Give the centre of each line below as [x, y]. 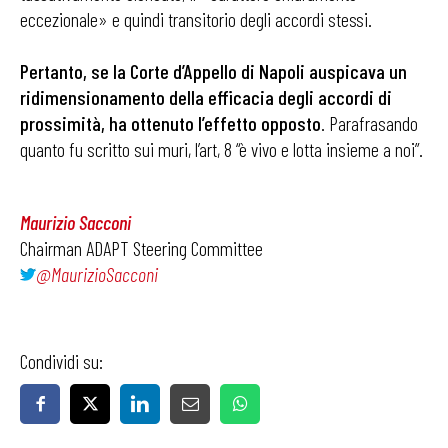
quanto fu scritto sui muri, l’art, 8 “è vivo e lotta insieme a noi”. [221, 149]
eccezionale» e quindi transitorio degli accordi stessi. [196, 19]
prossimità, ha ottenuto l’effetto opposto [170, 123]
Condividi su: [61, 361]
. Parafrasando [369, 123]
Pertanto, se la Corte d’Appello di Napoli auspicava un [213, 71]
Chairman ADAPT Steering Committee [141, 248]
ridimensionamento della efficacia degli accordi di [206, 97]
